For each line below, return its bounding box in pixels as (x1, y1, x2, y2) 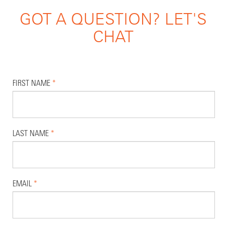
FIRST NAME (13, 78, 52, 88)
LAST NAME (13, 128, 51, 138)
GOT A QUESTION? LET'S (20, 9, 207, 29)
